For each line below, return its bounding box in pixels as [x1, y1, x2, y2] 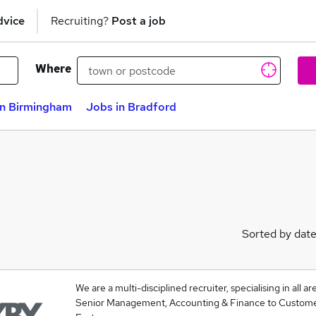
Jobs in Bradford [86, 99, 176, 114]
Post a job [111, 13, 166, 28]
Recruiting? [51, 13, 111, 28]
